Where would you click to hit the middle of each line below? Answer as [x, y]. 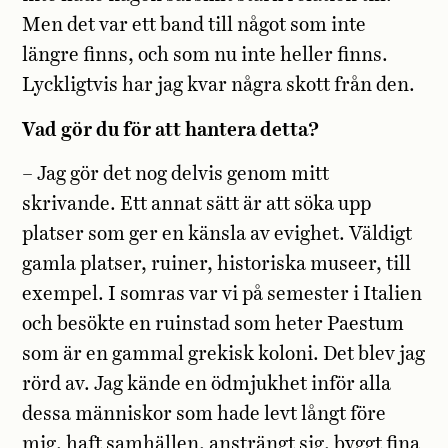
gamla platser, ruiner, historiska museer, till [217, 264]
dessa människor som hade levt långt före [204, 414]
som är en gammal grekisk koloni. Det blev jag [224, 354]
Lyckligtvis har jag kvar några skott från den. [219, 86]
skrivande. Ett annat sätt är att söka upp [197, 204]
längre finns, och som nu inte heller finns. [205, 56]
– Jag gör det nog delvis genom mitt [176, 174]
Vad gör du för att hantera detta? [171, 130]
